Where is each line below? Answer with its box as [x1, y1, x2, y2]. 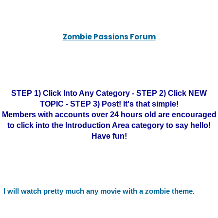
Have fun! [91, 132, 127, 140]
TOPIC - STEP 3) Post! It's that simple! [39, 100, 179, 108]
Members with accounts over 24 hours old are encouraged [1, 110, 217, 119]
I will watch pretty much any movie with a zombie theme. [3, 187, 195, 195]
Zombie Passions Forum [62, 32, 156, 42]
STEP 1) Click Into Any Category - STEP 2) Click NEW [11, 89, 207, 97]
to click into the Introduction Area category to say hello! [7, 121, 211, 129]
